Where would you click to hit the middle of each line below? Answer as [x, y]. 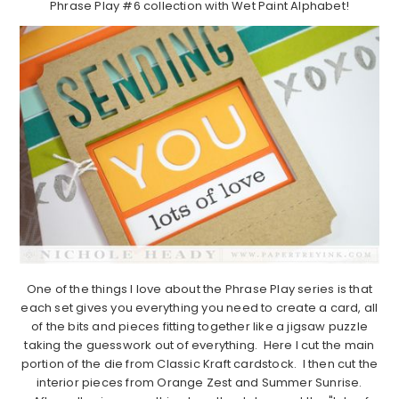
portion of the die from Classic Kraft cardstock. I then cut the [199, 363]
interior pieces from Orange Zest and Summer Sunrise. [199, 382]
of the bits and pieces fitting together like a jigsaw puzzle [199, 326]
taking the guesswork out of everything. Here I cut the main [199, 345]
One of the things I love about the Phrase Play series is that [199, 289]
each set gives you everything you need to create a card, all [199, 307]
